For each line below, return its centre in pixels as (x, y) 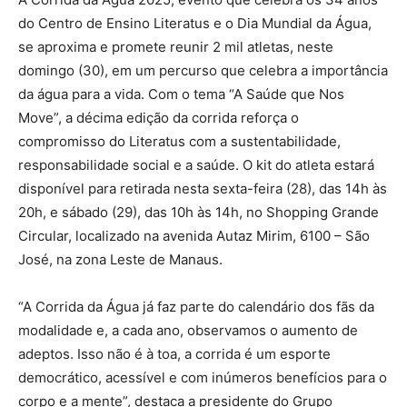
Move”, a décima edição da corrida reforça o (159, 117)
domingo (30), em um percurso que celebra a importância (203, 70)
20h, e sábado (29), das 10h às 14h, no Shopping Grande (199, 212)
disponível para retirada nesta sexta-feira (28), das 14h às (203, 188)
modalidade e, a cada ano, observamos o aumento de (188, 330)
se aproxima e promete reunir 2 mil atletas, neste (176, 46)
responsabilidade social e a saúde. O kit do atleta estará (196, 164)
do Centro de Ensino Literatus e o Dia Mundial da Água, (195, 23)
